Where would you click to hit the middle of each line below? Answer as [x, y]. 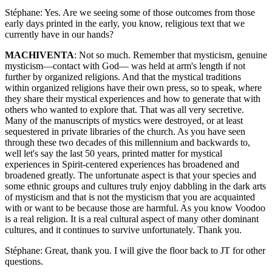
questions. [24, 262]
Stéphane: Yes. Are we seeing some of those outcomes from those [130, 13]
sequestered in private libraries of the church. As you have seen [125, 132]
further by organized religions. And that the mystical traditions [123, 77]
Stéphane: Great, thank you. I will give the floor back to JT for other [135, 251]
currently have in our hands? [59, 35]
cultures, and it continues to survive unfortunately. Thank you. [123, 230]
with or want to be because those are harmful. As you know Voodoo [135, 208]
